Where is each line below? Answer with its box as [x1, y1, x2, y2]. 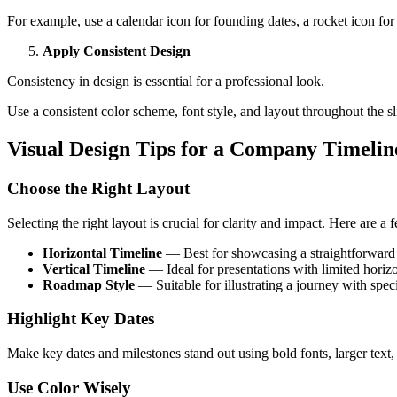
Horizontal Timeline [43, 245, 162, 261]
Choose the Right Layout [7, 178, 190, 198]
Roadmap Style [43, 276, 135, 292]
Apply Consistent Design [43, 43, 191, 59]
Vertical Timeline [43, 261, 149, 276]
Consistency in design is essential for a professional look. [7, 74, 324, 90]
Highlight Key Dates [7, 309, 154, 329]
